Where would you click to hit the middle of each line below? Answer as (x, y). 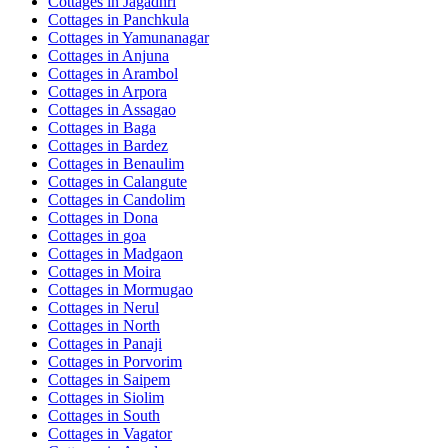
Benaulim (153, 163)
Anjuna (145, 55)
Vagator (147, 433)
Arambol (150, 73)
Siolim (143, 397)
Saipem (146, 379)
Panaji (142, 343)
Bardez (145, 145)
